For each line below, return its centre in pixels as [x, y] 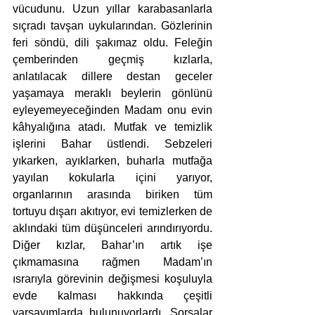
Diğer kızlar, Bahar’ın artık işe [112, 245]
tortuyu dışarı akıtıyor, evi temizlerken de [112, 211]
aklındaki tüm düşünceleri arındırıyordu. [112, 228]
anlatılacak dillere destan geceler [112, 76]
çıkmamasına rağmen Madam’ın [112, 262]
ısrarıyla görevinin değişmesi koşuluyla [112, 279]
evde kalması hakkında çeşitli [112, 296]
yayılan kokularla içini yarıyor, [112, 178]
